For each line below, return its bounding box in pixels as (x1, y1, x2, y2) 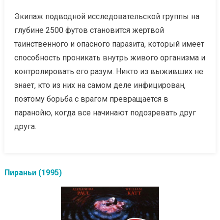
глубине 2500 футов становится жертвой (14, 25, 164, 35)
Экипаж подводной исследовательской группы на (14, 11, 199, 21)
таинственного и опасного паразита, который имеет (14, 39, 204, 49)
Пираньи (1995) (4, 167, 62, 177)
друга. (14, 121, 36, 131)
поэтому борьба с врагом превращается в (14, 94, 168, 104)
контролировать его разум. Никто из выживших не (14, 66, 203, 76)
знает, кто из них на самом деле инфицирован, (14, 80, 186, 90)
